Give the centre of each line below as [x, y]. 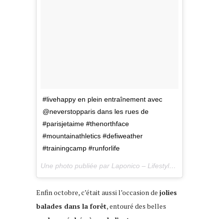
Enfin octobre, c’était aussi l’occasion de [98, 192]
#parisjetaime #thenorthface [86, 123]
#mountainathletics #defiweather [93, 136]
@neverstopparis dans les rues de [96, 111]
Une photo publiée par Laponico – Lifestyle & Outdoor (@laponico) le [173, 165]
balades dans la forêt [71, 206]
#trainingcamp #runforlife [81, 148]
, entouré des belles [136, 206]
